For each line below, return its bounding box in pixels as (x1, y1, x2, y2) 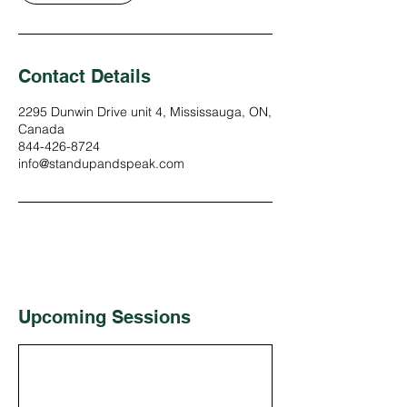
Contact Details (18, 65, 151, 87)
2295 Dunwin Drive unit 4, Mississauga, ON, (18, 104, 272, 120)
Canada (18, 121, 65, 137)
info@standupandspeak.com (18, 155, 184, 172)
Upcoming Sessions (18, 306, 191, 328)
